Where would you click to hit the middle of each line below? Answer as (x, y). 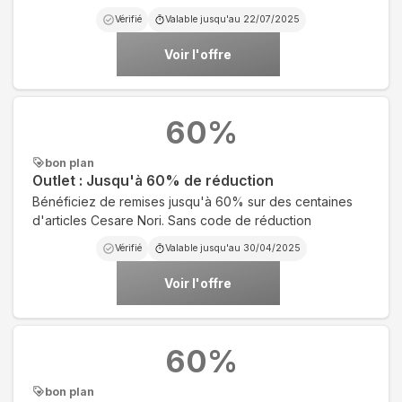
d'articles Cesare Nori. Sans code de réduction (172, 220)
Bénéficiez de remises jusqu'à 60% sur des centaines (192, 201)
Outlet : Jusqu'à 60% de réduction (153, 180)
